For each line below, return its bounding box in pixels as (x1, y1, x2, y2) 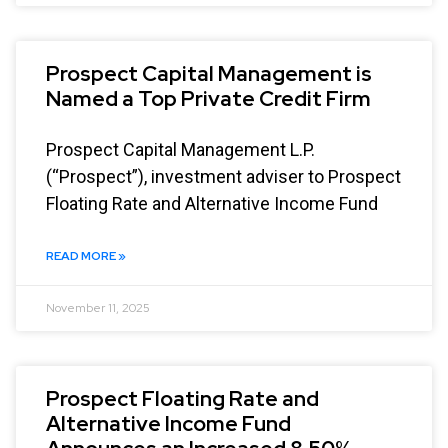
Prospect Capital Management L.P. (46, 138, 315, 160)
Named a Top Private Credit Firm (46, 84, 371, 112)
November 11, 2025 (46, 299, 150, 316)
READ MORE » (46, 247, 126, 264)
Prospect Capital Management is (46, 59, 372, 87)
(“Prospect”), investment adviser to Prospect (46, 165, 401, 187)
